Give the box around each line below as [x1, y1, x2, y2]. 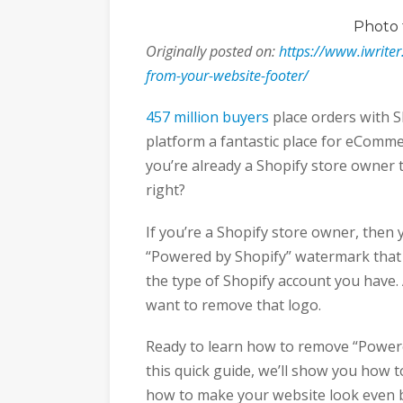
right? [146, 180, 185, 201]
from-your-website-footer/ [146, 66, 309, 85]
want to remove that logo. [146, 294, 321, 315]
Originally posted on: [146, 41, 279, 61]
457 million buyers [146, 107, 269, 128]
